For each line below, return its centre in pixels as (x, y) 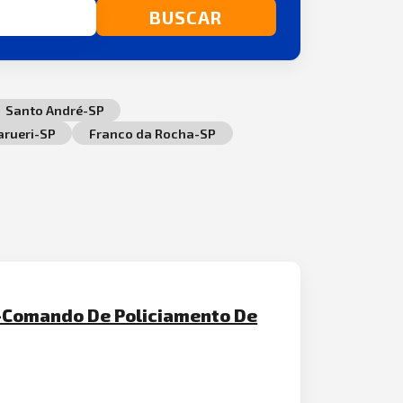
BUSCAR (186, 17)
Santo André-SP (54, 110)
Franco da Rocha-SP (152, 133)
